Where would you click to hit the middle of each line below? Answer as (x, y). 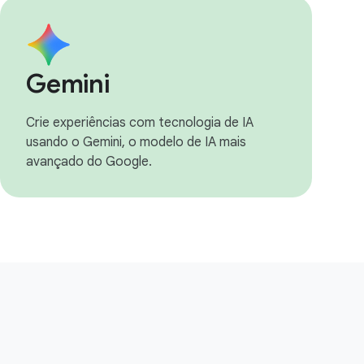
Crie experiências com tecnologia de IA (140, 123)
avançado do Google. (89, 162)
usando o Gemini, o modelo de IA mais (136, 142)
